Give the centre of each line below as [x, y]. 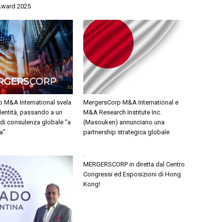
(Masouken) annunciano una [124, 122]
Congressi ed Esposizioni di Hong [132, 174]
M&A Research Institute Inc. [122, 112]
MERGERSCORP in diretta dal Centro [134, 165]
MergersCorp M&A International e [131, 102]
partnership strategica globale [126, 132]
